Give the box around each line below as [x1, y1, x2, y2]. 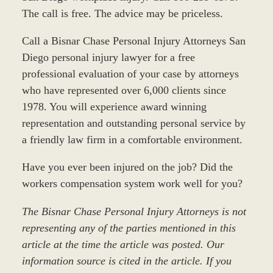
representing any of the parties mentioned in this [21, 221, 236, 234]
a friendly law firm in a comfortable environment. [21, 133, 243, 146]
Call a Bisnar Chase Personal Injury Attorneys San [21, 35, 246, 48]
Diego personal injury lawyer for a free [21, 51, 195, 64]
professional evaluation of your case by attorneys [21, 68, 239, 80]
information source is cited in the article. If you [21, 254, 232, 267]
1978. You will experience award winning [21, 101, 207, 113]
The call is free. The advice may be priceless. [21, 7, 223, 20]
